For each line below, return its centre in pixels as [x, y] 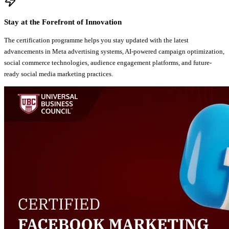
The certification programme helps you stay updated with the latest [96, 40]
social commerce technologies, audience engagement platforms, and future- [108, 63]
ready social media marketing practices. [59, 74]
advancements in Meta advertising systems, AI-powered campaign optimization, [114, 52]
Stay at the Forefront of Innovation [63, 22]
